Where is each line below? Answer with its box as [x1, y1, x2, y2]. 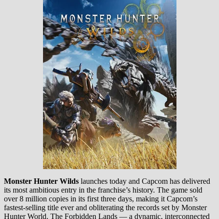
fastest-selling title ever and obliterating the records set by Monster [4, 203, 207, 212]
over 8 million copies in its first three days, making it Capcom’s [4, 194, 197, 203]
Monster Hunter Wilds [4, 176, 79, 185]
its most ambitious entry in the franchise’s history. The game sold [4, 185, 202, 194]
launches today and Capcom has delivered [79, 176, 210, 185]
